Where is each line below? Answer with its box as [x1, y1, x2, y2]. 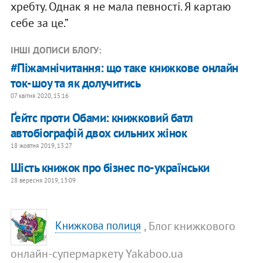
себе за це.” [10, 15, 69, 31]
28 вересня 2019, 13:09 [10, 176, 76, 184]
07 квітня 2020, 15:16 [10, 91, 69, 100]
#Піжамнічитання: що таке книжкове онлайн [10, 59, 238, 76]
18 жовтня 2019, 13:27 [10, 141, 72, 150]
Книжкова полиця [55, 218, 141, 233]
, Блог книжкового [144, 218, 236, 234]
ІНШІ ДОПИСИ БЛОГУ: [10, 43, 101, 56]
